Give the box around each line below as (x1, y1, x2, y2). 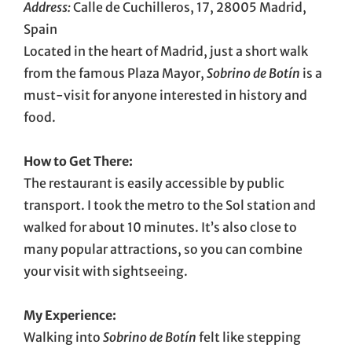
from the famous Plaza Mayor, (24, 64, 207, 81)
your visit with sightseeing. (24, 262, 188, 279)
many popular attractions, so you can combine (24, 240, 302, 257)
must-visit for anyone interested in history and (24, 86, 307, 103)
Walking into (24, 328, 103, 345)
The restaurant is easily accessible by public (24, 174, 284, 191)
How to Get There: (24, 152, 133, 169)
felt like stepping (196, 328, 301, 345)
